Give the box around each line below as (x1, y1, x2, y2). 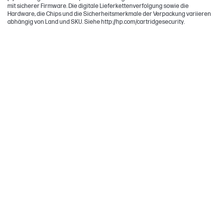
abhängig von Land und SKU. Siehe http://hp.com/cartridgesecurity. (7, 18, 185, 26)
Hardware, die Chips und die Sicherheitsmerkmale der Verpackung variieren (7, 10, 211, 18)
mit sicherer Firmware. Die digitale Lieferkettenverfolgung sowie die (7, 2, 189, 10)
